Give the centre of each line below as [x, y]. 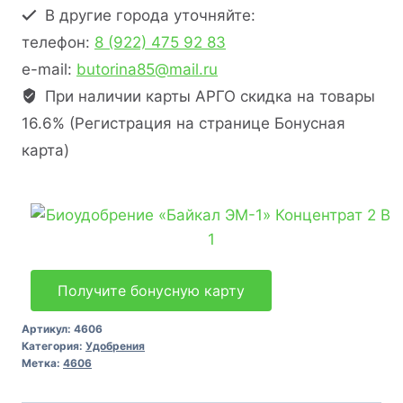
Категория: [54, 345]
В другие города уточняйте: [148, 15]
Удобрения [115, 345]
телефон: [58, 42]
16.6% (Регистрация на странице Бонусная [184, 123]
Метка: [42, 363]
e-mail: [49, 69]
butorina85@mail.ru [147, 69]
